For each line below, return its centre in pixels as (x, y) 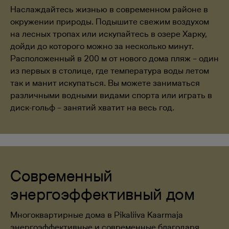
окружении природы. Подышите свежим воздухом (110, 21)
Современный (62, 176)
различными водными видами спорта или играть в (111, 95)
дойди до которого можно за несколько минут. (102, 46)
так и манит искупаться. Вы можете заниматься (105, 83)
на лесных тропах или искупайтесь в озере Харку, (109, 34)
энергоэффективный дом (102, 194)
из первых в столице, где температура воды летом (110, 71)
